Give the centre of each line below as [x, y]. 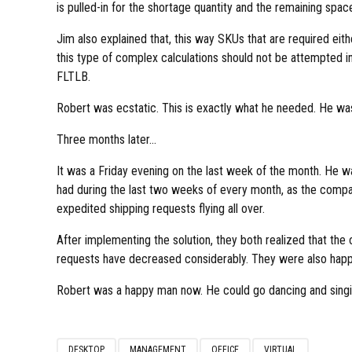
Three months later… [106, 139]
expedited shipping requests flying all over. [161, 208]
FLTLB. [73, 76]
